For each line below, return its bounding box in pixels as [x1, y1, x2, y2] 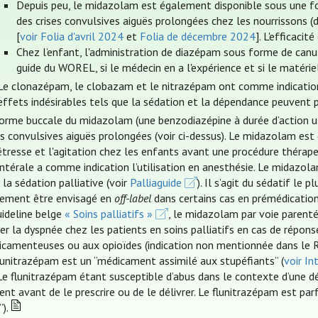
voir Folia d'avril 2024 [19, 29, 124, 44]
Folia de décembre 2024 [139, 29, 256, 44]
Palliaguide [130, 175, 182, 190]
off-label [114, 191, 152, 206]
